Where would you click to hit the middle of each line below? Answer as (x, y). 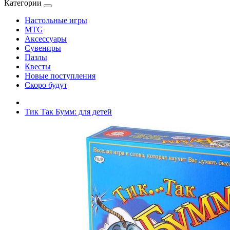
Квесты (38, 66)
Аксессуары (46, 39)
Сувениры (43, 48)
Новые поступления (60, 76)
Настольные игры (56, 20)
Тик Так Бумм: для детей (68, 112)
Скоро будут (46, 85)
